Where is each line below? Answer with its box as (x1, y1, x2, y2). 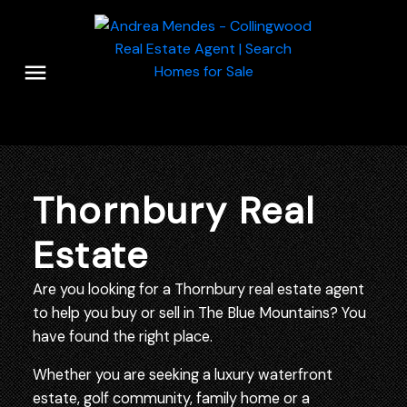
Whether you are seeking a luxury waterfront (32, 365, 333, 385)
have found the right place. (32, 326, 216, 346)
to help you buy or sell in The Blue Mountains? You (32, 303, 366, 323)
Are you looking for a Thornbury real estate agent (32, 279, 364, 299)
